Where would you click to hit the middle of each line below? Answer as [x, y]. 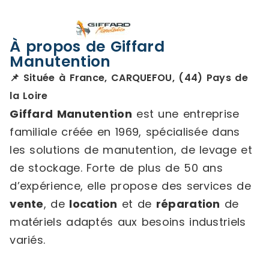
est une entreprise [186, 113]
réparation [188, 204]
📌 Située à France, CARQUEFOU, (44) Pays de [129, 77]
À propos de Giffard [87, 46]
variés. [28, 240]
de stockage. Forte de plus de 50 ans [116, 168]
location [93, 204]
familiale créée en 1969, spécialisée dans [125, 131]
